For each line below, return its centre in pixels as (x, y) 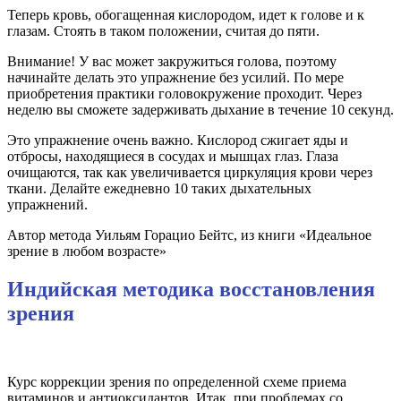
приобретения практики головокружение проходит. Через (184, 94)
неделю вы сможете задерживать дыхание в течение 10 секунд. (200, 110)
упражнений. (47, 205)
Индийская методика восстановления (191, 290)
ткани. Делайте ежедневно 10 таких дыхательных (159, 189)
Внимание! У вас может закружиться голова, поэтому (172, 62)
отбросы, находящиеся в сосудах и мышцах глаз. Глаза (173, 157)
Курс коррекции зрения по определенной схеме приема (177, 382)
